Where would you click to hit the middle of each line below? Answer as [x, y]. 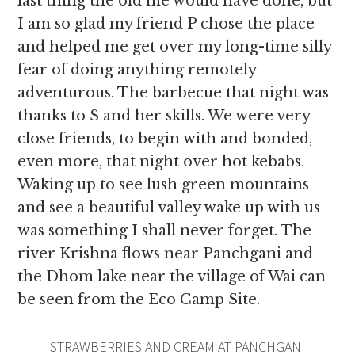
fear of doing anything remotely [137, 70]
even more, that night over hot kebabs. [161, 162]
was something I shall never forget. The [165, 231]
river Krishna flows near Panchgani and [166, 254]
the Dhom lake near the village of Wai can [172, 277]
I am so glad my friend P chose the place [166, 24]
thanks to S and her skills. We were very [164, 116]
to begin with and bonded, [214, 139]
